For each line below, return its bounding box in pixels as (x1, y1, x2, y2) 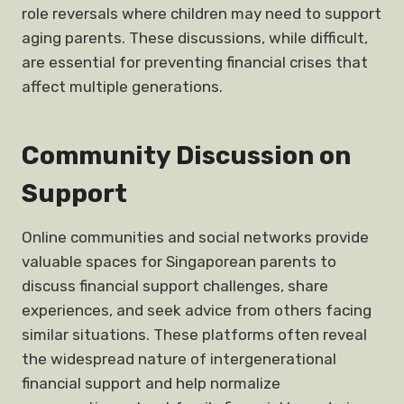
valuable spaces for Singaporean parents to (22, 252, 336, 271)
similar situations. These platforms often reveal (22, 326, 367, 344)
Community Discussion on (22, 141, 351, 170)
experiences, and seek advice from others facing (22, 301, 372, 319)
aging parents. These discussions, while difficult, (22, 29, 368, 47)
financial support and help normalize (22, 374, 280, 392)
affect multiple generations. (22, 78, 223, 96)
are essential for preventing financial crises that (22, 53, 368, 71)
